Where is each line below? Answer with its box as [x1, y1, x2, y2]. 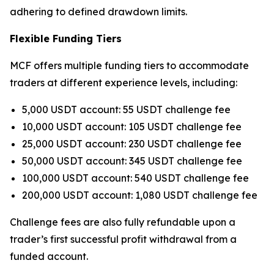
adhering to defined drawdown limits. [10, 6, 187, 18]
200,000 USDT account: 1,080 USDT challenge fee [22, 189, 257, 201]
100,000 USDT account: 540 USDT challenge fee [22, 172, 249, 184]
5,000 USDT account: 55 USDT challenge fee [22, 103, 231, 116]
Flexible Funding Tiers [10, 32, 122, 45]
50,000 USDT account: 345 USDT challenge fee [22, 155, 242, 167]
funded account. [10, 250, 88, 262]
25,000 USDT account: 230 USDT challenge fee [22, 138, 242, 150]
